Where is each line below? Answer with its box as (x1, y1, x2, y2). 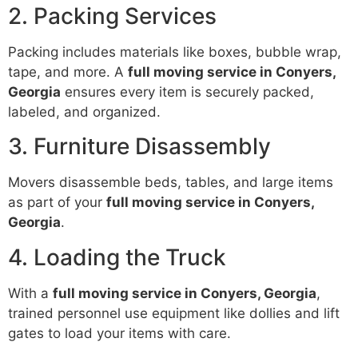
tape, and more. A (8, 63, 128, 80)
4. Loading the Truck (8, 243, 226, 271)
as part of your (8, 194, 106, 211)
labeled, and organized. (8, 103, 161, 120)
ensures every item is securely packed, (61, 83, 314, 100)
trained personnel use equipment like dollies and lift (8, 304, 340, 321)
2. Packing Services (8, 2, 217, 30)
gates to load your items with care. (8, 324, 231, 341)
